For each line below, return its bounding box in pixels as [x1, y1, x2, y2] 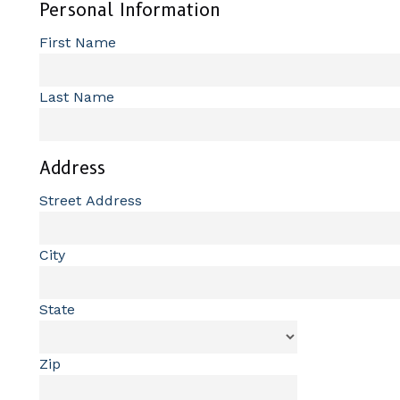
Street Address [39, 192, 142, 210]
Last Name [39, 88, 114, 106]
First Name [39, 34, 116, 52]
